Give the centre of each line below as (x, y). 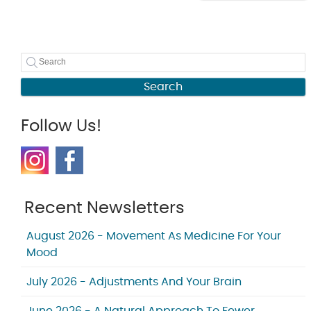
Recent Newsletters (104, 209)
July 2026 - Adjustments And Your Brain (134, 282)
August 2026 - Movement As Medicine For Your (154, 236)
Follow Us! (61, 127)
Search (163, 87)
